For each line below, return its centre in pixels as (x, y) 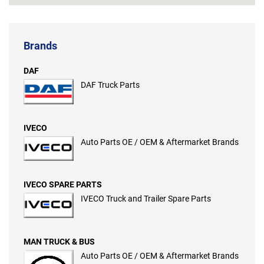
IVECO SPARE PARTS (63, 185)
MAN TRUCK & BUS (59, 241)
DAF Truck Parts (110, 85)
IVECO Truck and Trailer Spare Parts (146, 199)
